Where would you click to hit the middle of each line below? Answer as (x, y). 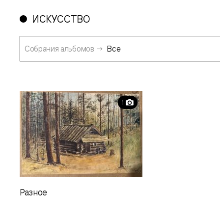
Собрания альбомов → (64, 48)
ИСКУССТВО (61, 19)
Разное (33, 192)
